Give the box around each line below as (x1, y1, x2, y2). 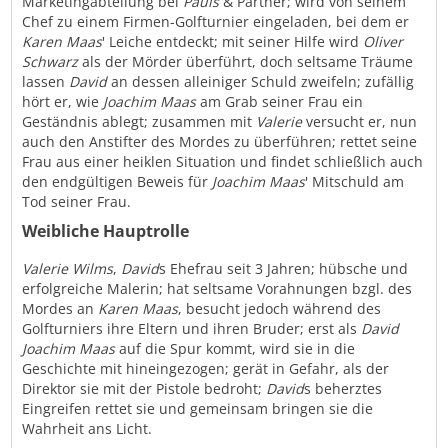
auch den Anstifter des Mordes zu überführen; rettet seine (22, 132, 418, 152)
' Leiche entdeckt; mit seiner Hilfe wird (102, 32, 364, 52)
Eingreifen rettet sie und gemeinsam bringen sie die (22, 399, 374, 419)
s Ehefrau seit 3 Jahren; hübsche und (159, 259, 409, 279)
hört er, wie (22, 92, 104, 112)
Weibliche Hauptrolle (22, 220, 190, 243)
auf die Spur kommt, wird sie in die (115, 339, 356, 359)
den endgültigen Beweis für (22, 172, 213, 192)
